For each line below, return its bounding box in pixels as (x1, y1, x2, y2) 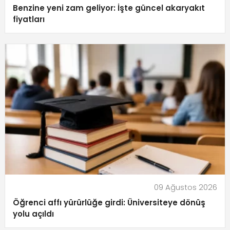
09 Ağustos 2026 (154, 182, 218, 193)
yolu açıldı (12, 208, 54, 220)
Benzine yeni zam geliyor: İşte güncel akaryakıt (12, 2, 205, 13)
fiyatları (12, 13, 45, 25)
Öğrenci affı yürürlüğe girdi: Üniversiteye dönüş (12, 197, 205, 208)
